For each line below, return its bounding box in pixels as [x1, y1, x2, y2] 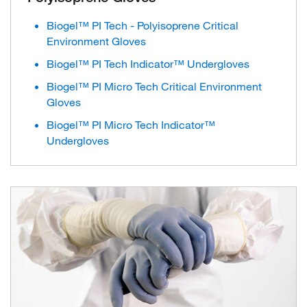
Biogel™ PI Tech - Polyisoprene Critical [47, 18, 238, 32]
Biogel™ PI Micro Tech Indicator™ [47, 117, 215, 132]
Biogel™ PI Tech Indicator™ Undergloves [47, 56, 249, 71]
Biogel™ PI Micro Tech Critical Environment [47, 79, 262, 93]
